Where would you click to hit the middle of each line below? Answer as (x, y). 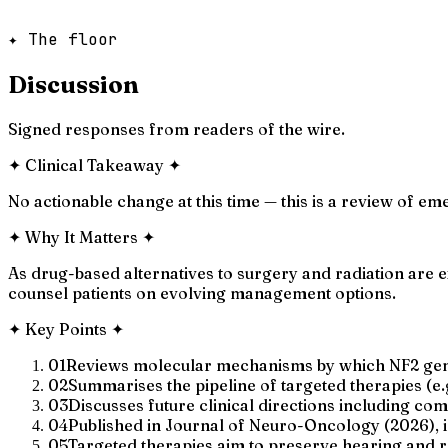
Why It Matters (81, 236)
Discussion (73, 84)
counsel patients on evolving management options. (202, 292)
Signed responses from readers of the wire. (176, 128)
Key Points (66, 328)
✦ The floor (63, 39)
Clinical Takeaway (94, 164)
